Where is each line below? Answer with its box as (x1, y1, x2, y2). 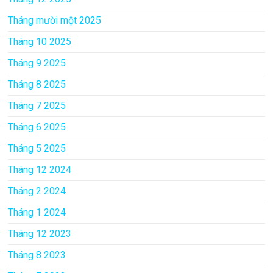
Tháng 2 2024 (8, 185, 66, 197)
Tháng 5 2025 (8, 142, 66, 154)
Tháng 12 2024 (8, 163, 72, 175)
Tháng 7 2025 (8, 99, 66, 112)
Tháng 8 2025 (8, 78, 66, 90)
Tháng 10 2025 (8, 35, 72, 48)
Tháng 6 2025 (8, 121, 66, 133)
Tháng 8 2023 (8, 249, 66, 261)
